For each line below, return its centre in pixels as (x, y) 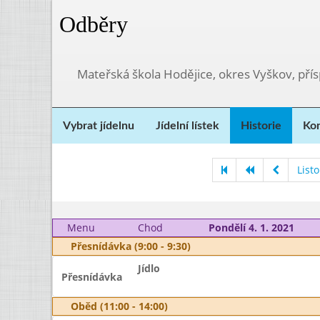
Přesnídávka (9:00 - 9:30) (131, 246)
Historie (261, 126)
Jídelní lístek (187, 126)
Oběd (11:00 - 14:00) (119, 306)
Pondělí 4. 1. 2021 (251, 227)
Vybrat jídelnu (99, 126)
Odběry (94, 24)
